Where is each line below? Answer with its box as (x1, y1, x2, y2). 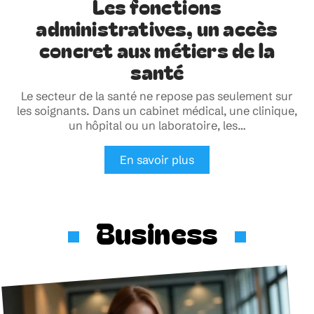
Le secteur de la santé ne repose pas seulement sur (21, 89, 293, 104)
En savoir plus (120, 153, 194, 168)
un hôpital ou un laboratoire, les (68, 118, 238, 133)
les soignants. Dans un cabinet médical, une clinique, (17, 104, 297, 118)
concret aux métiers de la (39, 35, 275, 64)
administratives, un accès (36, 13, 278, 43)
